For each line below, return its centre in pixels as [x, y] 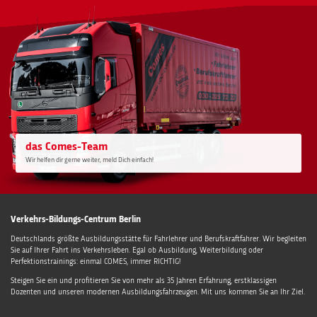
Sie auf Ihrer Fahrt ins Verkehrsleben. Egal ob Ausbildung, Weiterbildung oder [137, 251]
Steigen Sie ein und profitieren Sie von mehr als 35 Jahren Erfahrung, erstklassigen [144, 282]
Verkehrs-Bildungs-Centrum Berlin [76, 220]
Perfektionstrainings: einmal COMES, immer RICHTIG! [96, 263]
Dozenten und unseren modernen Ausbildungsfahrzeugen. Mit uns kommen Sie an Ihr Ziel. [158, 293]
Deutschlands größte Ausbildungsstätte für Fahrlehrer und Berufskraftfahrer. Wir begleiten [158, 240]
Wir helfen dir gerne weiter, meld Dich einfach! [90, 160]
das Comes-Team [67, 147]
